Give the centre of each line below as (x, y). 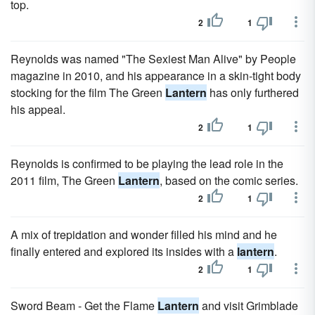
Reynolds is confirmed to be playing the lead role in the (147, 163)
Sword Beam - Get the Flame (84, 306)
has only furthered (253, 92)
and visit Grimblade (249, 306)
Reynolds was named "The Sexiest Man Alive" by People (153, 59)
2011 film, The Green (64, 180)
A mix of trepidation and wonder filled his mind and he (144, 234)
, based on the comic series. (229, 180)
